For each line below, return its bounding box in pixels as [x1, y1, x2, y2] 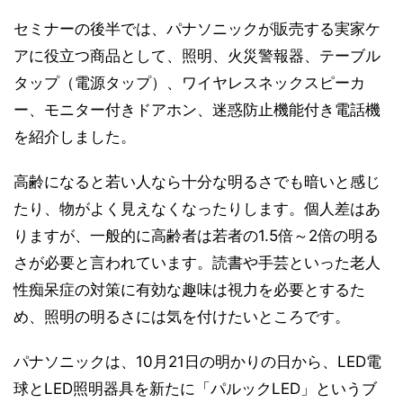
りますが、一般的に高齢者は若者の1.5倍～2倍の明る [13, 227, 379, 245]
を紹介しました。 [13, 128, 136, 146]
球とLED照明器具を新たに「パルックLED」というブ [13, 380, 377, 398]
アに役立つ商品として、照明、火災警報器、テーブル [13, 47, 381, 65]
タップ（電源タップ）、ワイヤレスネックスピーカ [13, 74, 365, 92]
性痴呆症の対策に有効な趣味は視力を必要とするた [13, 281, 365, 299]
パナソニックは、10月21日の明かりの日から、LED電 [13, 353, 381, 371]
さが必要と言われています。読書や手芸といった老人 [13, 254, 381, 272]
